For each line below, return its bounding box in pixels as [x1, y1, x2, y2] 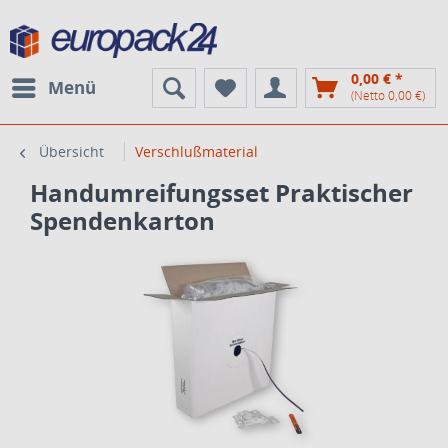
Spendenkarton [30, 204, 215, 237]
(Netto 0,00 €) [351, 88, 425, 103]
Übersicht [39, 142, 104, 161]
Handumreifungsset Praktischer [30, 176, 413, 209]
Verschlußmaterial [135, 142, 258, 161]
